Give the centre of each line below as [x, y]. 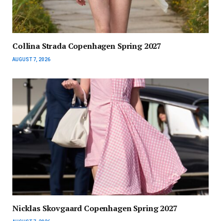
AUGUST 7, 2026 [31, 59]
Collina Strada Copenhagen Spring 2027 [87, 46]
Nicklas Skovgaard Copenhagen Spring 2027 [95, 208]
